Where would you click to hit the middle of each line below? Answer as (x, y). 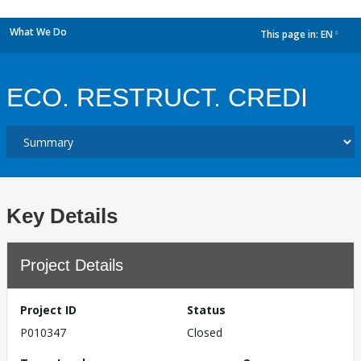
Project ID (48, 310)
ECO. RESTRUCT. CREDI (157, 98)
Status (206, 310)
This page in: (290, 35)
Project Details (72, 265)
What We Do (38, 32)
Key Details (62, 216)
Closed (205, 332)
